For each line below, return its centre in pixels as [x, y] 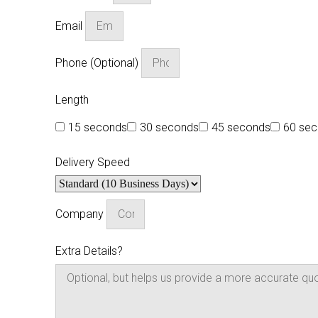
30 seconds [169, 127]
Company [81, 214]
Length [72, 99]
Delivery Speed [93, 162]
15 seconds [98, 127]
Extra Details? [89, 251]
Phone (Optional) [98, 62]
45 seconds [241, 127]
